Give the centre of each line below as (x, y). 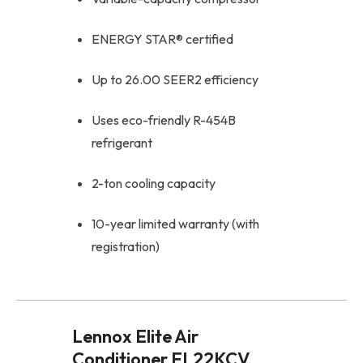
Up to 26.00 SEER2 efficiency (175, 79)
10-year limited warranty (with (175, 223)
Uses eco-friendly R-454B (164, 120)
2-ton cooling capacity (154, 183)
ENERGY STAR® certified (162, 38)
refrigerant (122, 142)
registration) (126, 246)
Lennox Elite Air (135, 336)
